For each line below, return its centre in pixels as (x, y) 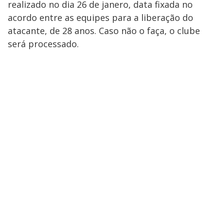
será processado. (43, 44)
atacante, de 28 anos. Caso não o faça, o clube (104, 31)
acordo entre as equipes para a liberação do (100, 18)
